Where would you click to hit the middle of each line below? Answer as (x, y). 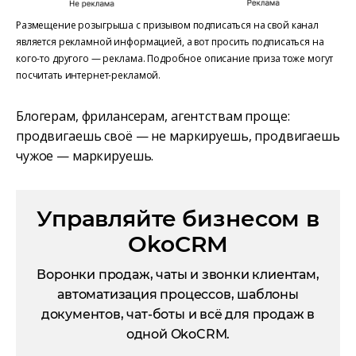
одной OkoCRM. (178, 334)
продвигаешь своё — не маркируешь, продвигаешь (178, 135)
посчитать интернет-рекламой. (89, 75)
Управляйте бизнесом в (178, 218)
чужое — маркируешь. (87, 155)
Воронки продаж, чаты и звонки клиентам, (178, 274)
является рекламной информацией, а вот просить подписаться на (170, 41)
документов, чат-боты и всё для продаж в (178, 314)
